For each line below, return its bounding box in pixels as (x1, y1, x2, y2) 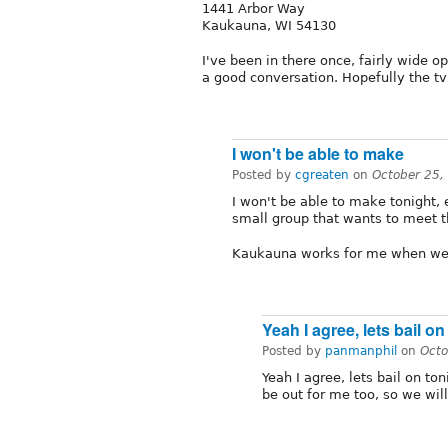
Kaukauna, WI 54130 (202, 18, 336, 34)
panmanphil (325, 344, 397, 359)
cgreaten (295, 168, 349, 183)
